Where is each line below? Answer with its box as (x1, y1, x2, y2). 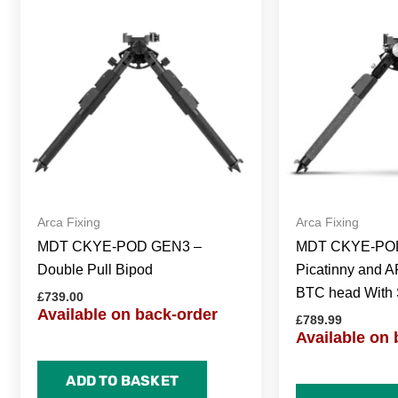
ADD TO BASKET (66, 371, 179, 389)
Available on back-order (37, 306, 219, 324)
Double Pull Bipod (37, 262, 154, 278)
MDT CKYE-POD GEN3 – (37, 239, 203, 255)
